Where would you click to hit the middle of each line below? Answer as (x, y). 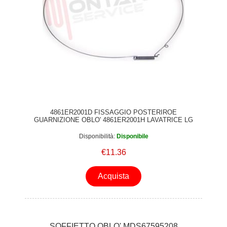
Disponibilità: (97, 136)
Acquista (113, 176)
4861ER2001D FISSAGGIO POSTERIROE (113, 112)
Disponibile (132, 136)
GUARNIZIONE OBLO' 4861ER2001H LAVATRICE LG (113, 120)
